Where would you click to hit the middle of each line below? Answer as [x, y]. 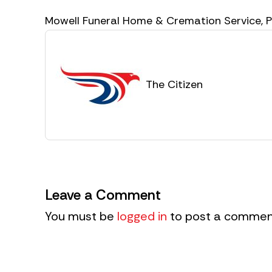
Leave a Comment [103, 195]
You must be [81, 216]
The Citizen [174, 85]
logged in [142, 216]
